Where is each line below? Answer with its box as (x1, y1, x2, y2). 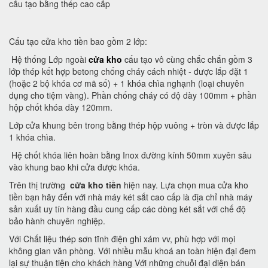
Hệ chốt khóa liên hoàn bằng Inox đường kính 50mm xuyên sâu (9, 148, 252, 161)
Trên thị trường (9, 178, 68, 191)
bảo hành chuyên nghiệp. (9, 214, 105, 227)
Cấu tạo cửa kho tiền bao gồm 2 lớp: (9, 35, 147, 47)
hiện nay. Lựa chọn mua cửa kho (124, 178, 248, 191)
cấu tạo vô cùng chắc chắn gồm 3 (122, 53, 252, 65)
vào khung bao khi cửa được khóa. (9, 160, 140, 173)
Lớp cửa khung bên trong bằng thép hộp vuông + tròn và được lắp (9, 118, 259, 131)
